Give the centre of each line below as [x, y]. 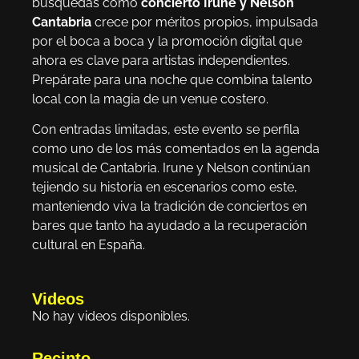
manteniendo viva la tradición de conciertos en [169, 207]
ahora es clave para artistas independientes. [161, 60]
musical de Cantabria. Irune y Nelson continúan [171, 168]
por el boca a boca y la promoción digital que [167, 41]
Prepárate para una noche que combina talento [172, 79]
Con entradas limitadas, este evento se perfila [166, 130]
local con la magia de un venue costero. [150, 99]
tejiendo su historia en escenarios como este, [165, 188]
